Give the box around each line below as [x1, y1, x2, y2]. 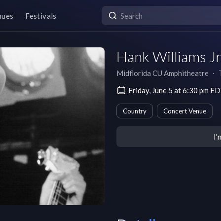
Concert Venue [163, 107, 206, 115]
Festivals [25, 11, 57, 20]
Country [123, 107, 147, 115]
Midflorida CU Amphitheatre [116, 69, 209, 77]
